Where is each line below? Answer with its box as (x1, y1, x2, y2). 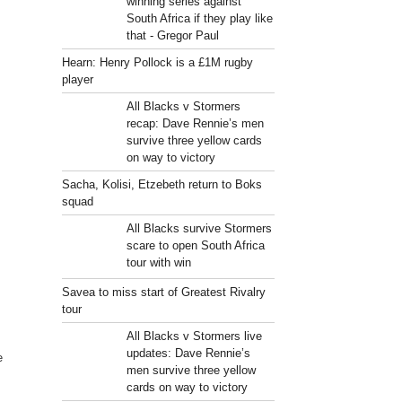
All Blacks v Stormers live (126, 329, 262, 343)
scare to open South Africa (126, 239, 265, 252)
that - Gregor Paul (126, 29, 219, 42)
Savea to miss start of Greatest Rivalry (62, 285, 267, 299)
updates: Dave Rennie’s (126, 346, 250, 360)
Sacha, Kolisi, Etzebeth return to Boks (62, 178, 263, 191)
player (62, 73, 94, 86)
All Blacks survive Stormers (126, 222, 272, 235)
